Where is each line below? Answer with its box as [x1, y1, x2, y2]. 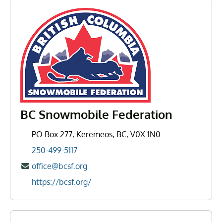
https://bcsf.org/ [32, 177, 92, 187]
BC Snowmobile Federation [20, 107, 172, 122]
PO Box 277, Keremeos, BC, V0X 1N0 [32, 129, 161, 139]
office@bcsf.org [32, 161, 88, 171]
